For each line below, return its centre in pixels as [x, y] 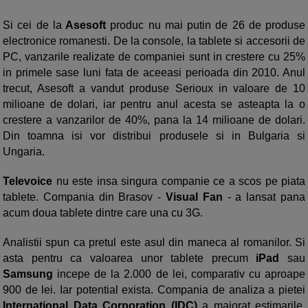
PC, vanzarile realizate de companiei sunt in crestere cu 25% [154, 57]
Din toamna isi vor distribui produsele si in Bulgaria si [154, 136]
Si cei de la [32, 25]
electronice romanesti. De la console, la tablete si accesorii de [154, 41]
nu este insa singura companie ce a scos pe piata [179, 181]
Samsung [28, 274]
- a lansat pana [264, 197]
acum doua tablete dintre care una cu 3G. [103, 213]
